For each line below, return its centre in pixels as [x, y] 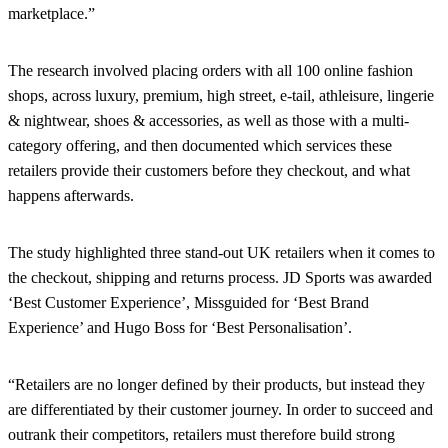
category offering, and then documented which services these [200, 146]
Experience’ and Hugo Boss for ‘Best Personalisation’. [180, 328]
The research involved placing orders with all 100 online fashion [210, 71]
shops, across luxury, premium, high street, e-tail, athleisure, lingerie [221, 96]
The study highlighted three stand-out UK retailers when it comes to [221, 253]
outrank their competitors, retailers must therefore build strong [201, 435]
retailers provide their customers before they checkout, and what [209, 171]
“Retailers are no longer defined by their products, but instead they [216, 385]
